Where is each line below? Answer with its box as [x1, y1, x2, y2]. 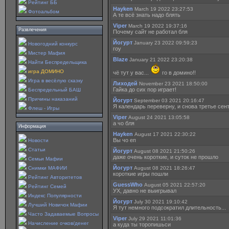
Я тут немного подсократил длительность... [113, 204, 226, 211]
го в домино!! [161, 70, 196, 76]
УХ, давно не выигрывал [113, 188, 176, 194]
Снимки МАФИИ [28, 165, 67, 171]
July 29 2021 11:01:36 [128, 216, 181, 221]
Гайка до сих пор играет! [113, 86, 176, 93]
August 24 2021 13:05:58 [128, 114, 190, 120]
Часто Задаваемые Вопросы [28, 211, 99, 217]
